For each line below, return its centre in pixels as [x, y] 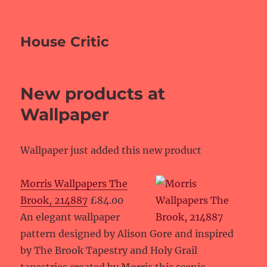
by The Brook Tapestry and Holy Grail [109, 250]
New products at [93, 94]
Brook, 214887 [54, 200]
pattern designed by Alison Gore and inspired [127, 234]
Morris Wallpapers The [74, 184]
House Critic [65, 42]
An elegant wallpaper [70, 217]
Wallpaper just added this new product [111, 150]
